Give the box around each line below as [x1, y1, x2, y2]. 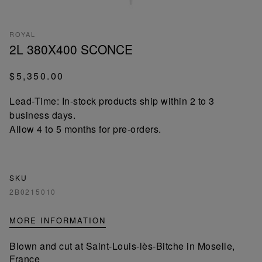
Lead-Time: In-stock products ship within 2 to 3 [9, 94, 215, 108]
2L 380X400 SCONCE [9, 40, 133, 58]
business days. [9, 108, 75, 122]
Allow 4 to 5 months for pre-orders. [9, 122, 161, 136]
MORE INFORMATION [9, 214, 106, 226]
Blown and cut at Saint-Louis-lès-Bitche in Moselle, [9, 239, 235, 253]
